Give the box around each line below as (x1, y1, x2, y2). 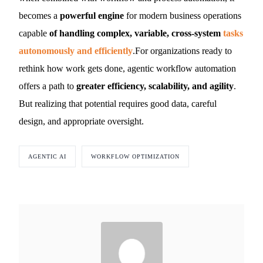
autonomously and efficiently (19, 46, 133, 56)
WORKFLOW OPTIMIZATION (91, 153, 180, 160)
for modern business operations (124, 11, 242, 21)
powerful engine (60, 11, 124, 21)
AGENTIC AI (28, 153, 67, 160)
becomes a (19, 11, 60, 21)
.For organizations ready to (133, 46, 232, 56)
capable (19, 28, 50, 38)
